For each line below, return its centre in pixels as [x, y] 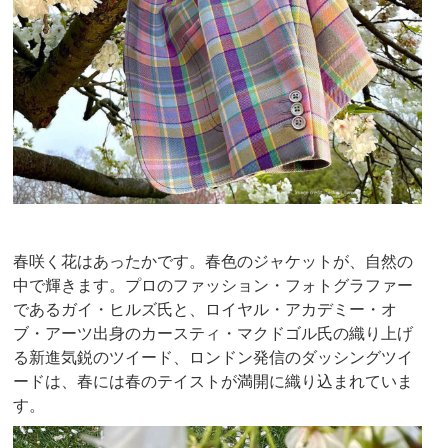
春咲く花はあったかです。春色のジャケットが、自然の [213, 261]
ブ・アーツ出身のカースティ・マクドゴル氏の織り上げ [213, 333]
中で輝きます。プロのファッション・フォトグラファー [213, 285]
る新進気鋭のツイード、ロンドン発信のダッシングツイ [213, 357]
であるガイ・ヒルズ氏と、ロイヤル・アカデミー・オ [205, 309]
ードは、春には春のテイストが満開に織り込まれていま [213, 381]
